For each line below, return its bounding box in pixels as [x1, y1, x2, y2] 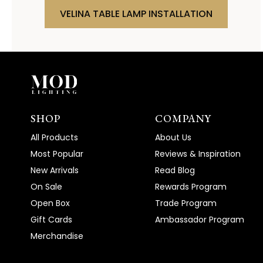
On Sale [31, 181, 62, 193]
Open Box [31, 197, 70, 209]
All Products [31, 131, 78, 143]
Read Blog [155, 164, 195, 176]
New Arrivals [31, 164, 79, 176]
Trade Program [155, 197, 217, 209]
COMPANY [155, 112, 212, 125]
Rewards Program [155, 181, 227, 193]
